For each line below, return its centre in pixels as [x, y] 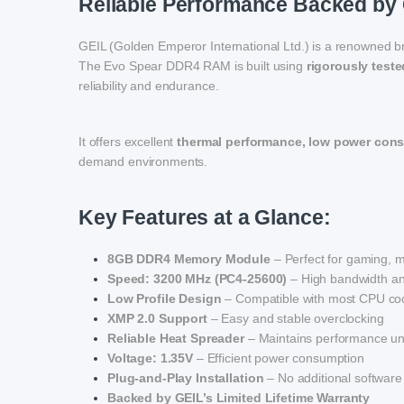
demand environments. [143, 162]
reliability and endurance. [149, 86]
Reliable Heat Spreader [176, 339]
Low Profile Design [165, 299]
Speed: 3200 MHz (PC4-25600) [197, 279]
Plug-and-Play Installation [186, 378]
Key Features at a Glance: [205, 218]
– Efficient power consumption [279, 358]
